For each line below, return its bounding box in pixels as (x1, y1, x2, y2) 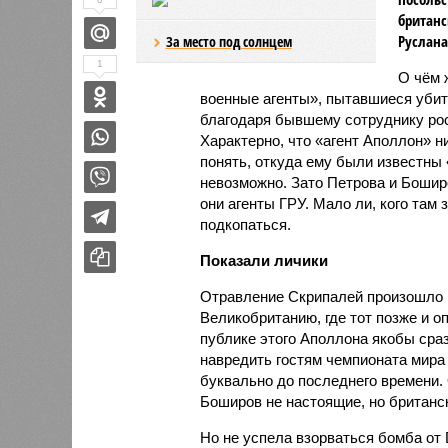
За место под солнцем (165, 31, 292, 51)
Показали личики (199, 251, 328, 269)
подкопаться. (199, 215, 291, 233)
